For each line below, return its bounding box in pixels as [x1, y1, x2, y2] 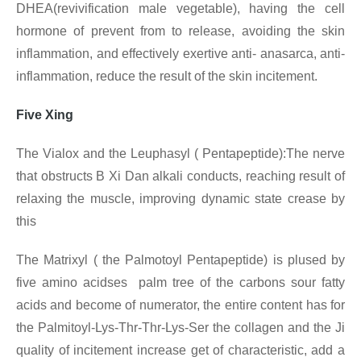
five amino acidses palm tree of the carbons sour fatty [16, 276, 345, 290]
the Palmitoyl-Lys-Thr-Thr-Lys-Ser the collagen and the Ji [16, 321, 345, 335]
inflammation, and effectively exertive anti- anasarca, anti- [16, 47, 345, 61]
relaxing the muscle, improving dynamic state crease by [16, 192, 345, 206]
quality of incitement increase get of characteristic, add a [16, 343, 345, 358]
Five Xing [16, 108, 73, 122]
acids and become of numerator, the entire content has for [16, 298, 345, 313]
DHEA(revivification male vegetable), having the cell [16, 2, 345, 16]
